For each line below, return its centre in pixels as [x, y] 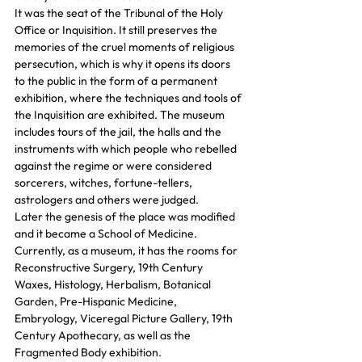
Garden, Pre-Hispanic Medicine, [97, 301]
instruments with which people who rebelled [127, 149]
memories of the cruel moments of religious [126, 47]
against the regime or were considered [114, 166]
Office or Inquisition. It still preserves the [117, 30]
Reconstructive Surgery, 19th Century [110, 267]
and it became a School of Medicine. [106, 234]
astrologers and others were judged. [107, 200]
